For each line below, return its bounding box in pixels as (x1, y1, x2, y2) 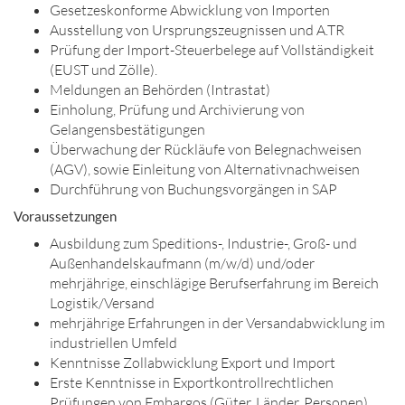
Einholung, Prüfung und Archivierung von (50, 100, 305, 118)
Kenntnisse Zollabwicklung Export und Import (50, 353, 335, 372)
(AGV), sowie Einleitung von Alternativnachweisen (50, 160, 360, 178)
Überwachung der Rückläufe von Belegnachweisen (50, 140, 362, 158)
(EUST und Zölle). (50, 61, 157, 79)
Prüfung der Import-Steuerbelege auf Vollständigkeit (50, 41, 374, 59)
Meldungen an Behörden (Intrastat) (50, 80, 270, 99)
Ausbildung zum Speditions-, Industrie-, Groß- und (50, 234, 357, 252)
